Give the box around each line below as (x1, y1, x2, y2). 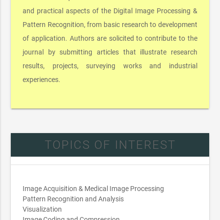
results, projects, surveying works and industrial (23, 61, 197, 70)
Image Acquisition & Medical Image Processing (23, 184, 165, 192)
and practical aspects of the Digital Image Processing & (23, 6, 197, 15)
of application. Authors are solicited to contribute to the (23, 34, 197, 42)
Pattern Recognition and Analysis (23, 194, 124, 203)
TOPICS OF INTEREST (44, 137, 176, 152)
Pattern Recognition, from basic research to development (23, 20, 197, 28)
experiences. (23, 75, 61, 83)
